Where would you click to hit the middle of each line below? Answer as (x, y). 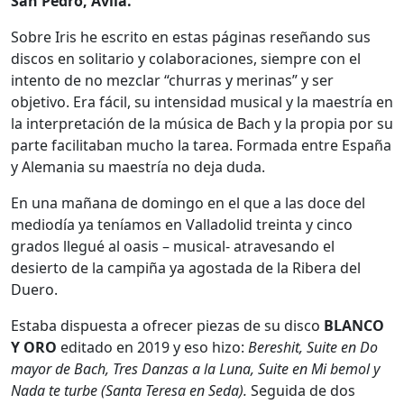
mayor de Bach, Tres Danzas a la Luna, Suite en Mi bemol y (195, 369)
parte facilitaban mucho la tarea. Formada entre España (201, 146)
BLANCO (354, 326)
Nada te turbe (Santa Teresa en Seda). (129, 391)
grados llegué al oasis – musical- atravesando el (173, 247)
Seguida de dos (301, 391)
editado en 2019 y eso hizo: (152, 348)
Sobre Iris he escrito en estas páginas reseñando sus (191, 37)
